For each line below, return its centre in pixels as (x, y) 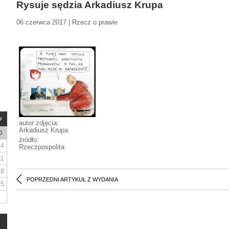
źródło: (29, 140)
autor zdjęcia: (39, 123)
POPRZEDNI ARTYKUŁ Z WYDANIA (72, 179)
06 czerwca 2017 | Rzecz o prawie (67, 22)
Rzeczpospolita (42, 147)
